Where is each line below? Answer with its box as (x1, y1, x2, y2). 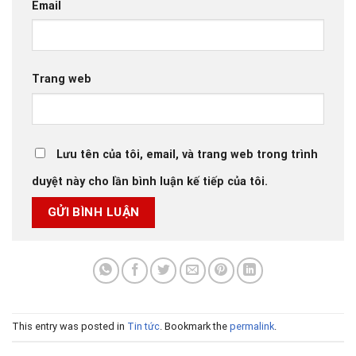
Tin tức (127, 320, 160, 333)
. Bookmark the (160, 320, 230, 333)
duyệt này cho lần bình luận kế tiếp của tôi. (32, 175, 268, 189)
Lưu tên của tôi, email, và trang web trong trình (56, 148, 318, 162)
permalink (230, 320, 274, 333)
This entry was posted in (12, 320, 127, 333)
